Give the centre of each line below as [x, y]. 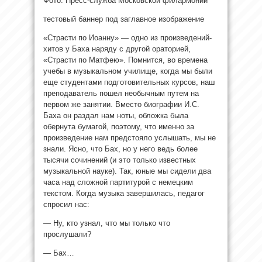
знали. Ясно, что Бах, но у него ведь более [120, 149]
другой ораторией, [158, 49]
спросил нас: [66, 204]
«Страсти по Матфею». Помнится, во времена [125, 60]
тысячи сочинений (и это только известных [120, 160]
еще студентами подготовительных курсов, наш [129, 82]
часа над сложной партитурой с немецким [118, 182]
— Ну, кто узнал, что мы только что [107, 223]
